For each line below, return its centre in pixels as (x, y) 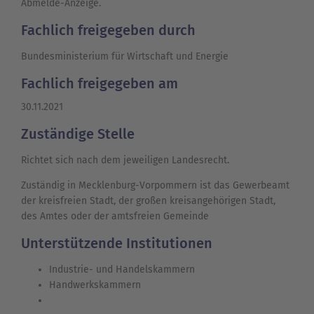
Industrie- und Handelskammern (122, 270)
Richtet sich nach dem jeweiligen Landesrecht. (125, 161)
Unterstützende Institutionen (117, 244)
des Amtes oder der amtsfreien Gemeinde (115, 217)
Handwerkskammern (95, 285)
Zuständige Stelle (78, 134)
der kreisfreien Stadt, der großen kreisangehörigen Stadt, (148, 201)
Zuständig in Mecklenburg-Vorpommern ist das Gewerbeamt (155, 186)
